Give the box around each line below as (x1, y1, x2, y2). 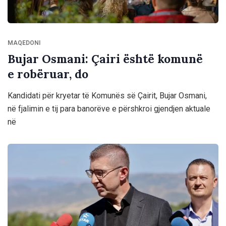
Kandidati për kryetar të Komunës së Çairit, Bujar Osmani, (8, 91, 207, 101)
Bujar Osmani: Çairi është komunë (8, 51, 203, 67)
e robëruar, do (8, 67, 88, 82)
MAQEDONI (8, 39, 40, 47)
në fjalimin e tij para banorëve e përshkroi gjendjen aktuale (8, 104, 210, 114)
